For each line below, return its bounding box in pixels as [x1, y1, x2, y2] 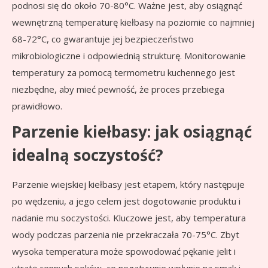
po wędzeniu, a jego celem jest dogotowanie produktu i [12, 195, 240, 208]
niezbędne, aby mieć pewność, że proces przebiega [12, 83, 224, 96]
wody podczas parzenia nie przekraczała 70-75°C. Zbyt [12, 229, 239, 241]
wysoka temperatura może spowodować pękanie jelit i [12, 245, 236, 258]
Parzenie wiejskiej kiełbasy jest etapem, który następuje [12, 178, 245, 191]
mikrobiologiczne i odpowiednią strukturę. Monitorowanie [12, 50, 246, 62]
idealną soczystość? [12, 144, 163, 166]
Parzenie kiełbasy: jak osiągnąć [12, 121, 252, 143]
